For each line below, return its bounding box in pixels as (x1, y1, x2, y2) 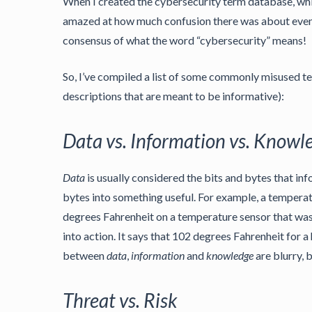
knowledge (206, 249, 253, 262)
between (63, 249, 107, 262)
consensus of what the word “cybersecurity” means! (63, 33, 306, 47)
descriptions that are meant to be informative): (63, 89, 284, 102)
